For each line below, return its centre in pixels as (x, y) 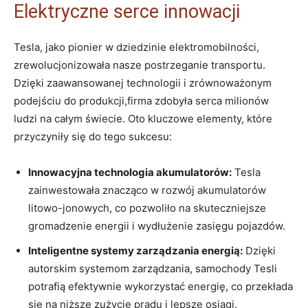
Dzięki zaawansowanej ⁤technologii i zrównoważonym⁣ (143, 82)
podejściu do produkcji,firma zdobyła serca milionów (141, 100)
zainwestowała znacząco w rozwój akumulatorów (147, 190)
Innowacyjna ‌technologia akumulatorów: (130, 172)
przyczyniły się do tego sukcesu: (93, 136)
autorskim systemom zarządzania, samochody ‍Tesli (153, 268)
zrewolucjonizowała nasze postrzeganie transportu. (140, 65)
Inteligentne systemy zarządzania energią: (135, 250)
